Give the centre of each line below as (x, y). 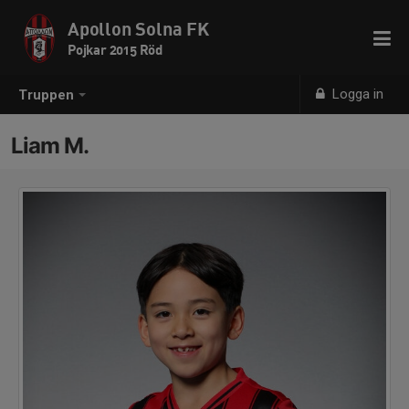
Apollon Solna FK (138, 29)
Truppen (46, 95)
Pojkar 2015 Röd (115, 49)
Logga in (357, 94)
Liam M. (50, 146)
